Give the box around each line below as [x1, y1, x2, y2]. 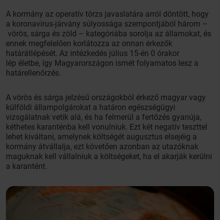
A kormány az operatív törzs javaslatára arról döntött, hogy [6, 9, 209, 19]
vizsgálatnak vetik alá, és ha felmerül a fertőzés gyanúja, [6, 112, 201, 122]
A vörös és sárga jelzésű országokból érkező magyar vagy [6, 93, 206, 102]
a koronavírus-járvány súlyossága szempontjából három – [6, 19, 208, 28]
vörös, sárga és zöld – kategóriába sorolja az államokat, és [6, 29, 211, 38]
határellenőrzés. [6, 68, 61, 78]
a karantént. [6, 162, 47, 171]
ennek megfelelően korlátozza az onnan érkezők [6, 39, 172, 48]
